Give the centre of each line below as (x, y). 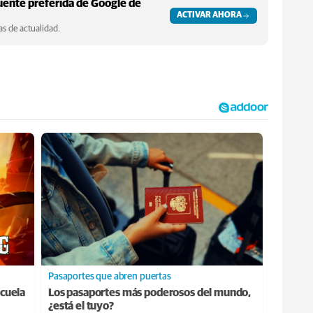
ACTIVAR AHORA (209, 15)
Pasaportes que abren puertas (110, 277)
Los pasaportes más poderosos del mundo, (150, 293)
